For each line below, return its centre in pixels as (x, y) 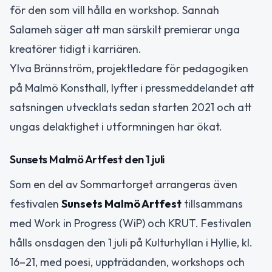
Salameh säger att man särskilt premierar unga (125, 29)
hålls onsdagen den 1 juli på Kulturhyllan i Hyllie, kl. (131, 243)
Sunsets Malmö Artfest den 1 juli (87, 160)
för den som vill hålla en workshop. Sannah (114, 10)
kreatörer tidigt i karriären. (76, 49)
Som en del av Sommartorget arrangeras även (124, 185)
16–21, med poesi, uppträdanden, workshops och (127, 262)
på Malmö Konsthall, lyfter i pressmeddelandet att (132, 87)
